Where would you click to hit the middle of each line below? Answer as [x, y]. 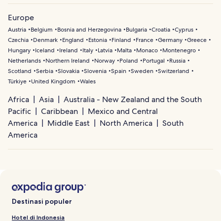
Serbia [45, 71]
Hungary [19, 50]
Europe [21, 17]
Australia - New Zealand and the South [133, 99]
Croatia [161, 29]
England [73, 40]
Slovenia [95, 71]
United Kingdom [53, 81]
